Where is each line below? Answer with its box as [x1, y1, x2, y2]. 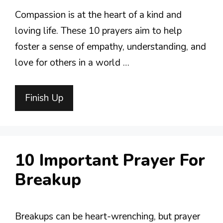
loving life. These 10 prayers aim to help [15, 24, 182, 37]
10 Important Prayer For [15, 149, 205, 172]
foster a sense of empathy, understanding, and [15, 40, 206, 53]
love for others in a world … [15, 56, 129, 69]
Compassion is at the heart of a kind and [15, 8, 182, 21]
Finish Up [25, 91, 63, 105]
